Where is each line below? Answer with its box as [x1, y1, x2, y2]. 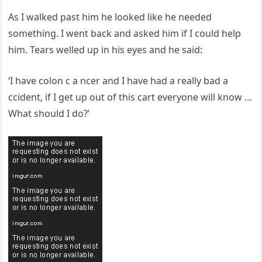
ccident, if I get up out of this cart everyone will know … [8, 91, 253, 104]
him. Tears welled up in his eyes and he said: [8, 43, 203, 57]
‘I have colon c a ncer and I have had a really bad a [8, 74, 229, 88]
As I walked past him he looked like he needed [8, 11, 212, 24]
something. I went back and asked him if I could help [8, 27, 242, 40]
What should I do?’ [8, 107, 90, 120]
